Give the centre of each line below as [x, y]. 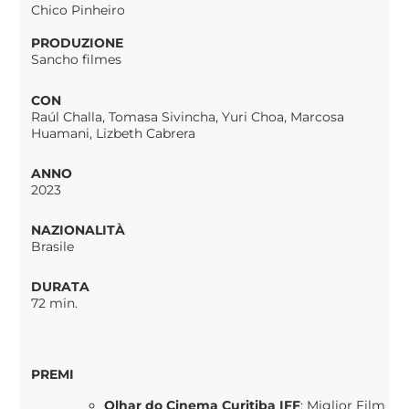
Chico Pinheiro [79, 10]
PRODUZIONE [78, 43]
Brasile [53, 246]
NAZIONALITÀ [79, 230]
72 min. [55, 303]
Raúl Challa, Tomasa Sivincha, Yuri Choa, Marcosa [188, 116]
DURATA [61, 286]
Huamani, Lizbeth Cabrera [114, 133]
